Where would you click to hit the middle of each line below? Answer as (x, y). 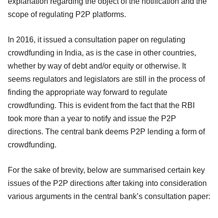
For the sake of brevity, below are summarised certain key (106, 170)
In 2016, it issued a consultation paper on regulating (97, 39)
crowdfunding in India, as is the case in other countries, (102, 53)
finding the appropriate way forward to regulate (88, 92)
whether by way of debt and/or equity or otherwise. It (97, 66)
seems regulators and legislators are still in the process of (106, 79)
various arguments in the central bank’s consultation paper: (109, 196)
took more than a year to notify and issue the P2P (92, 118)
